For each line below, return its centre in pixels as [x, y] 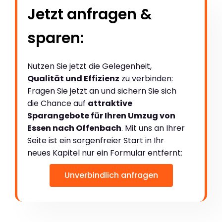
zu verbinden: [146, 78]
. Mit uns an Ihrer [153, 128]
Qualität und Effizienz [73, 78]
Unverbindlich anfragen [111, 175]
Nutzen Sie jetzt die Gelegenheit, [89, 66]
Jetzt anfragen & [90, 14]
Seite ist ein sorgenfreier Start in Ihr [96, 140]
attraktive [110, 103]
